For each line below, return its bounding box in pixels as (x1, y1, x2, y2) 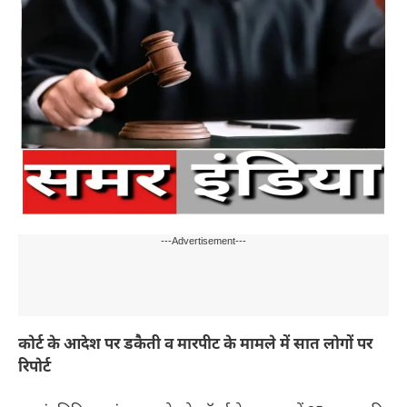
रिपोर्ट (18, 357, 51, 378)
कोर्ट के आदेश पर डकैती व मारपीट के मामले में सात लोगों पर (18, 334, 372, 355)
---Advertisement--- (161, 234, 246, 248)
